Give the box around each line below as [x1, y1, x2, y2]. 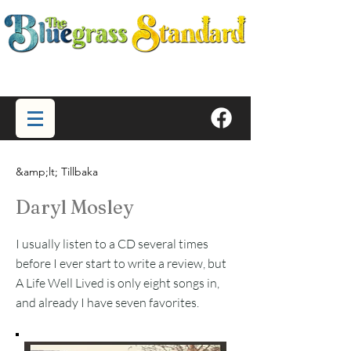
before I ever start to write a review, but [16, 255, 226, 271]
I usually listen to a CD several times [16, 236, 208, 251]
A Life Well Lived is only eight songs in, [16, 275, 219, 291]
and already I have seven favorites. [16, 295, 199, 310]
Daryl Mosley [16, 196, 133, 219]
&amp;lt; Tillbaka [16, 165, 98, 179]
